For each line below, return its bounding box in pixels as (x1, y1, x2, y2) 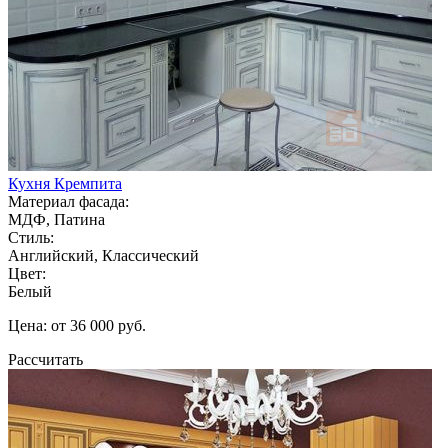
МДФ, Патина (8, 210, 105, 228)
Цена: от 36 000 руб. (8, 316, 146, 334)
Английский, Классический (8, 246, 199, 264)
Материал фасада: (8, 192, 129, 210)
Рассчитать (8, 350, 83, 368)
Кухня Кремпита (8, 174, 122, 192)
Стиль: (8, 228, 54, 246)
